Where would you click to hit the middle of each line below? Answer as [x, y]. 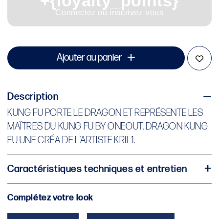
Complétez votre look [50, 197]
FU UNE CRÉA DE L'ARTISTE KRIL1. [71, 140]
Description [33, 97]
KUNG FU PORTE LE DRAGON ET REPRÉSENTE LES [105, 113]
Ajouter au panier [89, 58]
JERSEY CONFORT [54, 185]
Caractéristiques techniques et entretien [97, 169]
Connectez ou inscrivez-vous [109, 12]
